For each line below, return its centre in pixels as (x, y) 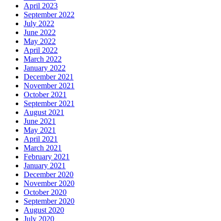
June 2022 (40, 33)
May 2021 (40, 130)
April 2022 (41, 50)
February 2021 (47, 157)
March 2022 (43, 59)
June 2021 (40, 121)
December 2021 (49, 77)
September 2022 (49, 15)
